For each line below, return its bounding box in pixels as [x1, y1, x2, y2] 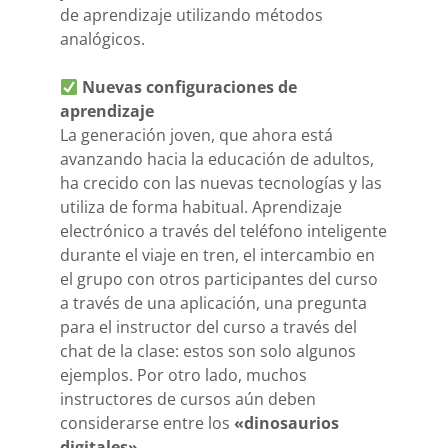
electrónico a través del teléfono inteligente [60, 220, 387, 243]
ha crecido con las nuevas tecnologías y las [60, 172, 382, 195]
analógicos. [60, 28, 145, 51]
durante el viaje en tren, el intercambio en [60, 244, 375, 267]
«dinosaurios [234, 412, 339, 435]
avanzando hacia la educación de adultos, [60, 148, 374, 171]
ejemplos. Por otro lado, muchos [60, 364, 307, 387]
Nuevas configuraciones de [82, 76, 298, 99]
